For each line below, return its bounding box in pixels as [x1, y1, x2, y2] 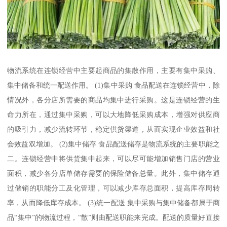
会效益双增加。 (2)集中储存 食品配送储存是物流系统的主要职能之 [7, 140, 220, 148]
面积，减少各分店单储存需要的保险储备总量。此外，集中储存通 [7, 169, 220, 178]
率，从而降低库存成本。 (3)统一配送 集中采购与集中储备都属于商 [7, 199, 220, 207]
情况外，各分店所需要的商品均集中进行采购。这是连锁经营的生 [7, 96, 220, 104]
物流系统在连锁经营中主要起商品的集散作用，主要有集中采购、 [7, 66, 220, 75]
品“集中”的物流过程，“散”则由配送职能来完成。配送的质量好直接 [7, 213, 220, 222]
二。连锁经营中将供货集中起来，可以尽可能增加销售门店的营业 [7, 155, 220, 163]
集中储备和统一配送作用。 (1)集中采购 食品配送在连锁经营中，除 [7, 81, 220, 90]
